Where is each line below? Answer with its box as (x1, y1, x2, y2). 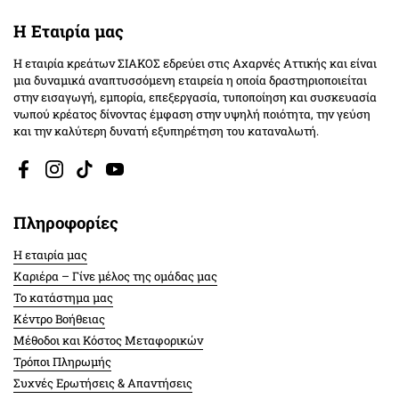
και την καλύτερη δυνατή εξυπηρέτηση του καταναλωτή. (13, 123, 319, 140)
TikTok (84, 168, 123, 185)
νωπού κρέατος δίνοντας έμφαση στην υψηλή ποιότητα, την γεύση (13, 106, 370, 123)
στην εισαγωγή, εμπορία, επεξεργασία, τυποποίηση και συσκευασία (13, 89, 377, 106)
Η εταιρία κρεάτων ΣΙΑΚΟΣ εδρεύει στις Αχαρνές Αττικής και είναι (13, 55, 377, 72)
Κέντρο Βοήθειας (13, 311, 105, 328)
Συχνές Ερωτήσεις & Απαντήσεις (13, 375, 192, 392)
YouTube (114, 168, 162, 185)
